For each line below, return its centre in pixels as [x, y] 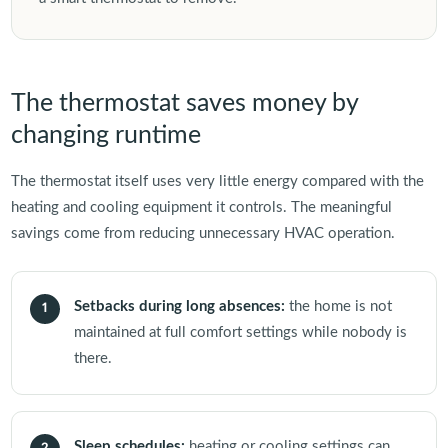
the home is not [338, 306]
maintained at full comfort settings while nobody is [240, 332]
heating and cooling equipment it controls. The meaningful [201, 207]
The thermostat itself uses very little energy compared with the [217, 181]
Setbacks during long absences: [179, 306]
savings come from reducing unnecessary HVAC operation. [202, 233]
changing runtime [105, 135]
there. [92, 358]
